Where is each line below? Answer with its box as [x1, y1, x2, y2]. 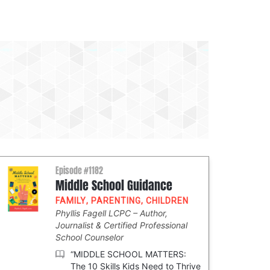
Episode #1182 [55, 165, 103, 177]
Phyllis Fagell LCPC [55, 208, 133, 218]
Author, [140, 208, 168, 218]
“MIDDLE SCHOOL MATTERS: [71, 249, 186, 259]
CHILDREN [146, 196, 189, 206]
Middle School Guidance [55, 177, 172, 195]
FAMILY [55, 196, 86, 206]
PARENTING [91, 196, 141, 206]
